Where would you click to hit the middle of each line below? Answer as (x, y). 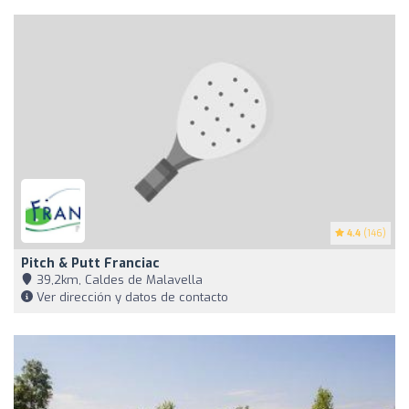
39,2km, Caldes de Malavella (118, 279)
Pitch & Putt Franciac (90, 263)
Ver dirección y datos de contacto (131, 297)
